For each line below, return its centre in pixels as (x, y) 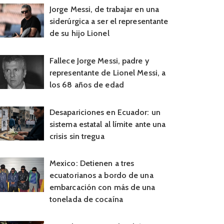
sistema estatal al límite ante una (107, 124)
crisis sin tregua (77, 136)
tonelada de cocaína (86, 199)
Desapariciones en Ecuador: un (105, 112)
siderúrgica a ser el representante (109, 21)
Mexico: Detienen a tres (92, 163)
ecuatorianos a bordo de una (101, 175)
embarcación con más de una (102, 187)
